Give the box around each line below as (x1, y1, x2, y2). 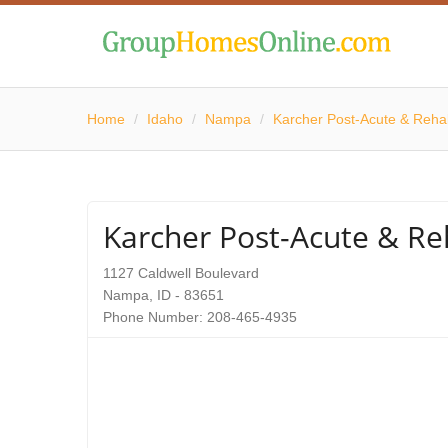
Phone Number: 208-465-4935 (103, 309, 297, 325)
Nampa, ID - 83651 (103, 287, 224, 303)
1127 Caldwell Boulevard (103, 265, 259, 281)
